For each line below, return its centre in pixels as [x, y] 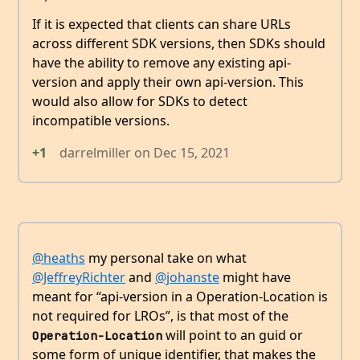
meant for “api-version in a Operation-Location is [180, 297]
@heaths [59, 258]
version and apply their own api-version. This [168, 82]
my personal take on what [166, 258]
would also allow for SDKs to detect [140, 102]
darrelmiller [95, 153]
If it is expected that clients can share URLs [162, 25]
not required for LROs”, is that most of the [160, 316]
